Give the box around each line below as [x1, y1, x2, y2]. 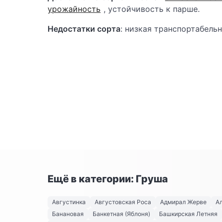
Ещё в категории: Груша [48, 173, 168, 185]
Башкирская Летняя [159, 210, 218, 218]
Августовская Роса [95, 198, 151, 206]
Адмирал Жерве [160, 198, 207, 206]
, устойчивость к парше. [103, 4, 202, 14]
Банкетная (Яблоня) [93, 210, 150, 218]
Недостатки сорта [48, 24, 120, 34]
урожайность [48, 4, 101, 14]
